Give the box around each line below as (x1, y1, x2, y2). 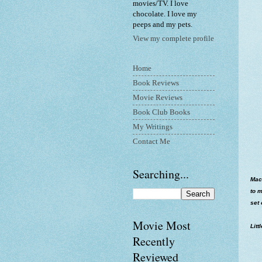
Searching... (133, 166, 189, 182)
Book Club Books (133, 108, 190, 116)
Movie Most (133, 218, 191, 234)
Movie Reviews (133, 93, 182, 102)
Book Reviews (133, 78, 179, 87)
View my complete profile (133, 35, 214, 43)
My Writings (133, 122, 173, 131)
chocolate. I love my (133, 9, 197, 18)
